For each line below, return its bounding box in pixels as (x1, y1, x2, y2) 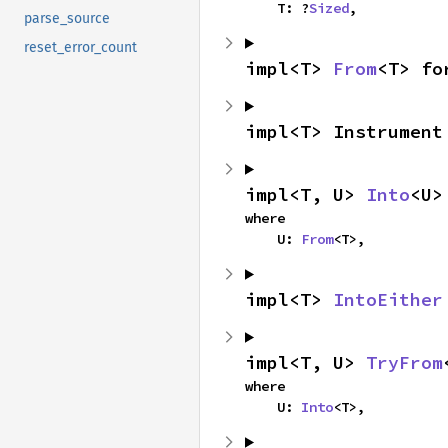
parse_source (24, 10, 110, 28)
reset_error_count (24, 39, 137, 57)
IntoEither (333, 287, 443, 311)
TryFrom (366, 350, 443, 374)
